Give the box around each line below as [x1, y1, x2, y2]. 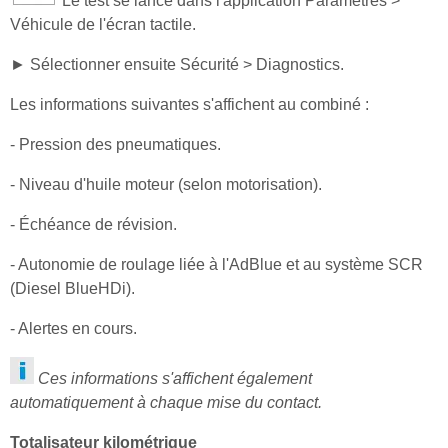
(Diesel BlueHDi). [10, 279, 135, 297]
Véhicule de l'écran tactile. [10, 15, 196, 33]
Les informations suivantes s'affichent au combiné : [10, 95, 369, 113]
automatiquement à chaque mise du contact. [10, 393, 322, 411]
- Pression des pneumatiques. [10, 135, 221, 153]
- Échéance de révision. [10, 215, 177, 233]
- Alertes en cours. [10, 319, 137, 337]
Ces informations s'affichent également [34, 369, 312, 387]
